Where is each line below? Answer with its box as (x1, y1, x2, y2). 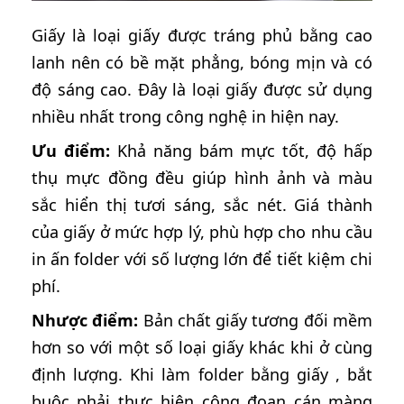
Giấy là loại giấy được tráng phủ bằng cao (32, 24, 372, 47)
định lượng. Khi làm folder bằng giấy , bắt (32, 363, 372, 386)
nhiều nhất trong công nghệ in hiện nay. (32, 106, 339, 128)
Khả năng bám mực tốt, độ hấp (110, 140, 372, 162)
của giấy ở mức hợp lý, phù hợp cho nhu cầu (32, 221, 372, 243)
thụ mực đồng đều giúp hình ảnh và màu (32, 167, 372, 189)
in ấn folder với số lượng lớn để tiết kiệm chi (32, 248, 372, 271)
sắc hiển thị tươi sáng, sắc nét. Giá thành (32, 194, 372, 216)
